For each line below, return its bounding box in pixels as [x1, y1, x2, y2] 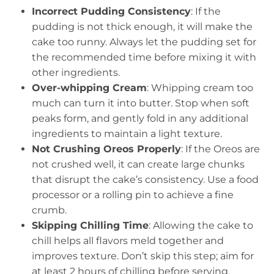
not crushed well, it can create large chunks [32, 158, 245, 170]
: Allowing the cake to [149, 219, 253, 231]
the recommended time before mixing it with [32, 51, 256, 63]
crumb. [32, 204, 67, 216]
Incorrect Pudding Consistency [32, 5, 191, 17]
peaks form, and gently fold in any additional [32, 112, 248, 124]
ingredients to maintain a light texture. [32, 127, 222, 139]
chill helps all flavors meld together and [32, 234, 224, 246]
